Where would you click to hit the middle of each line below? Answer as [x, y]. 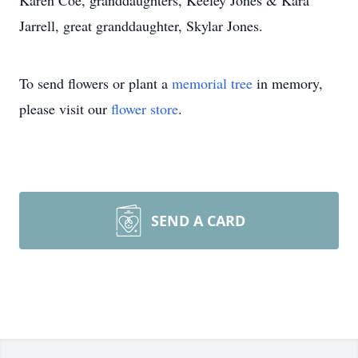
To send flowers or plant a [95, 83]
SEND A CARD [198, 221]
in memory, [288, 83]
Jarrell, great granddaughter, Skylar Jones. [141, 26]
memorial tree [212, 83]
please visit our [65, 109]
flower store [145, 109]
